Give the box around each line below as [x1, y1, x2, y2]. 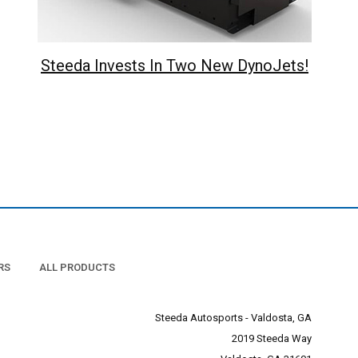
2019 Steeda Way [232, 332, 312, 345]
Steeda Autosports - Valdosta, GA [155, 312, 312, 324]
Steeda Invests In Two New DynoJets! [41, 56, 308, 76]
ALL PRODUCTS [38, 261, 115, 274]
